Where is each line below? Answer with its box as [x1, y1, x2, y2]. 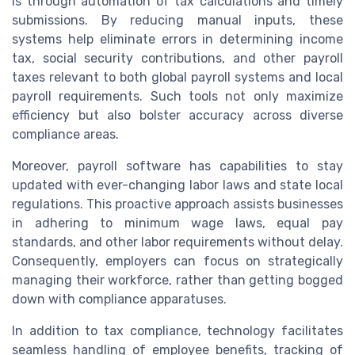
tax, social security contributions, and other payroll [12, 50, 343, 66]
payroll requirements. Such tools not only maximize [12, 88, 343, 104]
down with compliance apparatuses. [12, 291, 227, 307]
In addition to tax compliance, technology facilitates [12, 323, 343, 338]
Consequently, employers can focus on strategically [12, 253, 343, 269]
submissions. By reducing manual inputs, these [12, 12, 343, 28]
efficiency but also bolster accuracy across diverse [12, 107, 343, 123]
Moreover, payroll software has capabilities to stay [12, 158, 343, 174]
